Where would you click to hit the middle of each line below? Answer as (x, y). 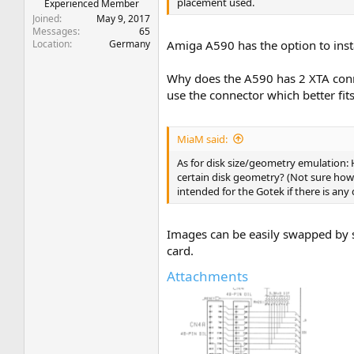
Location (51, 44)
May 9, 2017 (124, 19)
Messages (55, 31)
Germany (130, 44)
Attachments (208, 276)
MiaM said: (203, 139)
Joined (46, 19)
